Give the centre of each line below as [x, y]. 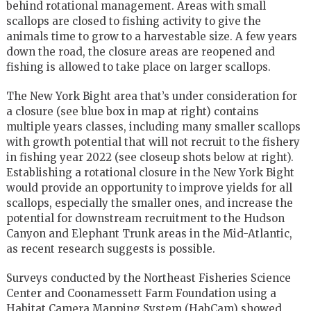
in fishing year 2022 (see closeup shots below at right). [150, 157]
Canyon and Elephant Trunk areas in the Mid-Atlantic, [149, 233]
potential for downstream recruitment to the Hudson [145, 218]
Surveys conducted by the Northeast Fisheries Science [148, 278]
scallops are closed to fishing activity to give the [133, 21]
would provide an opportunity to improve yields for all [149, 187]
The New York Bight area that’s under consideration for [151, 96]
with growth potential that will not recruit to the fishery [153, 142]
